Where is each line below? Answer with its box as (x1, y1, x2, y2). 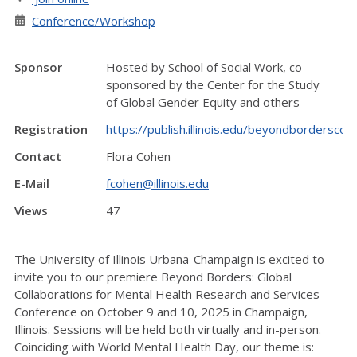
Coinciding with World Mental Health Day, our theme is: (14, 339, 314, 355)
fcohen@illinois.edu (106, 175, 209, 191)
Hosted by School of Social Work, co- (106, 59, 307, 75)
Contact (14, 148, 61, 164)
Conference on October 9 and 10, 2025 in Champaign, (14, 304, 308, 320)
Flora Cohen (106, 148, 171, 164)
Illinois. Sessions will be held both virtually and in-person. (14, 321, 321, 337)
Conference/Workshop (32, 13, 155, 29)
